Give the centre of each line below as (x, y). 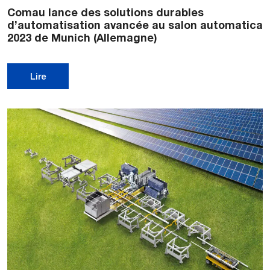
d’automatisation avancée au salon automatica (135, 24)
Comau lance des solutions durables (105, 12)
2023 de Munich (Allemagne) (82, 37)
